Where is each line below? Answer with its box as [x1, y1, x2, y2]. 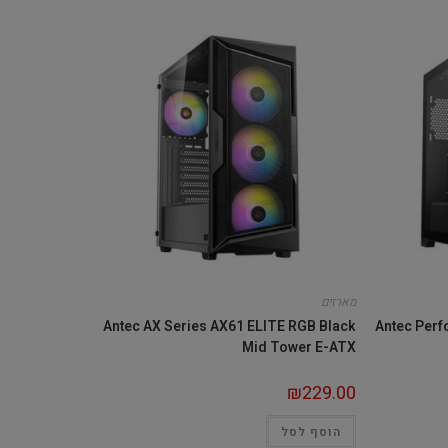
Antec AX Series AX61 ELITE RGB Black [102, 315, 356, 337]
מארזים [320, 292, 356, 311]
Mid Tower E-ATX [241, 336, 356, 358]
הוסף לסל [280, 422, 341, 441]
